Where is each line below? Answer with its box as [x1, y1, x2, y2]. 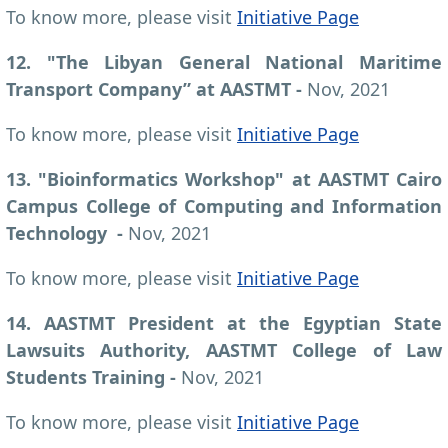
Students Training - [6, 364, 181, 389]
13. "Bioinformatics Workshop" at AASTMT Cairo [6, 166, 442, 191]
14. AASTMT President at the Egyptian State [6, 310, 442, 335]
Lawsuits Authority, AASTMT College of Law [6, 337, 442, 362]
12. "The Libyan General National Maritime [6, 49, 442, 74]
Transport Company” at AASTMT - [6, 76, 307, 101]
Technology [6, 220, 107, 245]
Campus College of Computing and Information [6, 193, 442, 218]
